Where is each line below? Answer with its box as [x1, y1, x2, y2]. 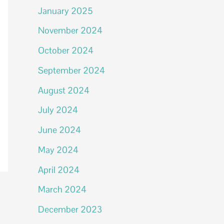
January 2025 [38, 4, 93, 16]
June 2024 [38, 124, 81, 135]
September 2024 [38, 64, 105, 76]
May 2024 [38, 143, 78, 155]
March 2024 [38, 183, 86, 195]
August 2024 [38, 84, 89, 96]
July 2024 [38, 104, 78, 116]
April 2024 [38, 163, 79, 175]
